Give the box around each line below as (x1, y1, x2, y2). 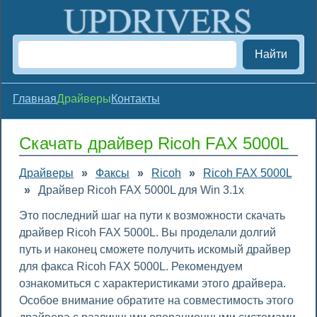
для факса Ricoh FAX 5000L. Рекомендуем (19, 260, 243, 272)
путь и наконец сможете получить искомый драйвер (19, 243, 291, 255)
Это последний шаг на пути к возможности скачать (19, 209, 285, 221)
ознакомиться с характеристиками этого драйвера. (19, 277, 286, 289)
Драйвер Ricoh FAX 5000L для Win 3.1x (38, 184, 244, 196)
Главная (13, 93, 57, 105)
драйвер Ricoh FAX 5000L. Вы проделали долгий (19, 226, 276, 238)
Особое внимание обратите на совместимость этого (19, 294, 294, 306)
